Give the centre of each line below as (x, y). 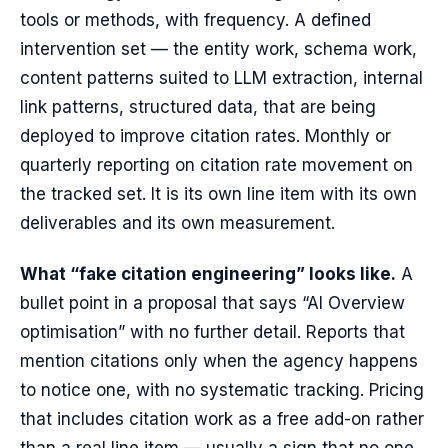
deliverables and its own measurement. (177, 223)
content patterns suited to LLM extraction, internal (221, 78)
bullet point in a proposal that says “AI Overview (212, 303)
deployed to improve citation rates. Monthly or (205, 136)
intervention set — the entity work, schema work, (218, 49)
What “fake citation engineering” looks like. (208, 274)
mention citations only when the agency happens (219, 361)
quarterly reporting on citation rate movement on (216, 165)
